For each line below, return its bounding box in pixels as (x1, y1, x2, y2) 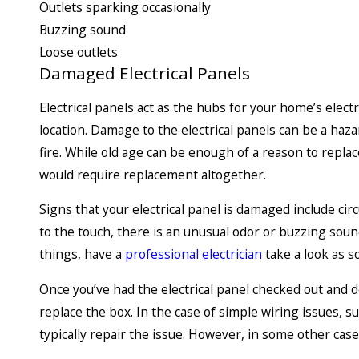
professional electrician (125, 245, 262, 264)
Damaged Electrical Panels (39, 62, 250, 85)
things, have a (39, 245, 125, 264)
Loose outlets (39, 43, 118, 62)
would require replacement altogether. (39, 165, 266, 184)
